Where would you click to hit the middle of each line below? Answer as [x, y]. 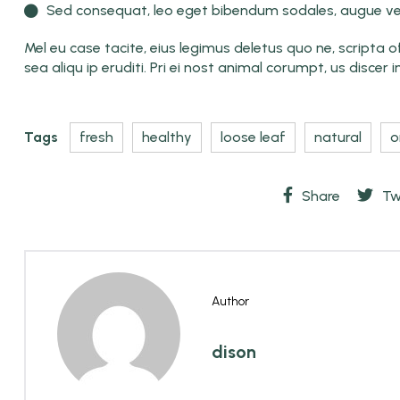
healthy [167, 137]
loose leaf [253, 137]
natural [338, 137]
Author [230, 301]
